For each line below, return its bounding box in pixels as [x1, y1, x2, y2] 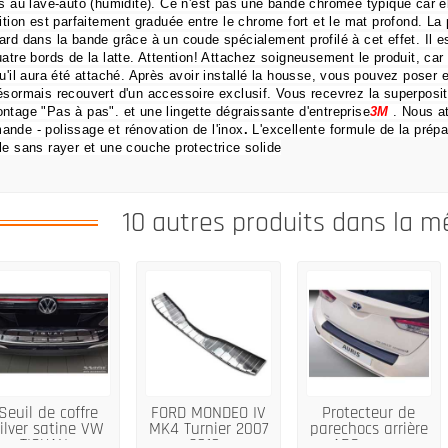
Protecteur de [322, 401, 416, 424]
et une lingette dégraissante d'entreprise [123, 104, 371, 120]
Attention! [138, 50, 202, 66]
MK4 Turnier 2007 [149, 417, 269, 440]
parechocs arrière [309, 417, 428, 440]
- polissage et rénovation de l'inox [36, 122, 244, 138]
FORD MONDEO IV [151, 401, 267, 424]
